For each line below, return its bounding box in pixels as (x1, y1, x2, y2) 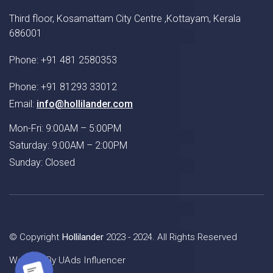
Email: (9, 97, 37, 110)
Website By (9, 254, 58, 266)
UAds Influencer (58, 254, 126, 266)
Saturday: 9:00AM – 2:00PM (9, 139, 127, 151)
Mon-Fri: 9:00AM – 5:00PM (9, 122, 121, 134)
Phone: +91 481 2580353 (9, 54, 117, 66)
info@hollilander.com (37, 97, 133, 110)
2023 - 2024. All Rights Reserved (104, 231, 237, 243)
